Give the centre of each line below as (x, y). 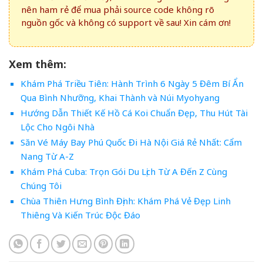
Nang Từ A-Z (47, 156)
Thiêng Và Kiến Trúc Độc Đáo (80, 215)
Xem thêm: (38, 64)
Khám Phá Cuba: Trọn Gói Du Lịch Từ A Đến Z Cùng (124, 172)
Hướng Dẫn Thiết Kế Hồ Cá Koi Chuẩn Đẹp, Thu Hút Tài (134, 113)
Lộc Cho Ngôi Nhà (57, 127)
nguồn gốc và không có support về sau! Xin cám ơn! (126, 23)
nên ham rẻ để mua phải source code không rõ (118, 10)
